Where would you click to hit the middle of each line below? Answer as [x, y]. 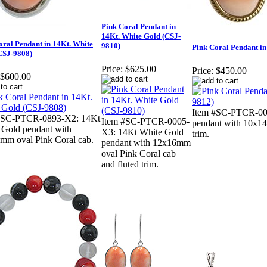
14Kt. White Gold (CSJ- [141, 36]
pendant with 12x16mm [146, 143]
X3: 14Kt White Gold [142, 132]
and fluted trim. [130, 164]
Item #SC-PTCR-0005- [145, 122]
